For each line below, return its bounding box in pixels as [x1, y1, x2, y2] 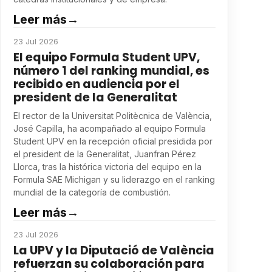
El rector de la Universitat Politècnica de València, [13, 110, 212, 121]
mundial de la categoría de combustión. [13, 187, 171, 197]
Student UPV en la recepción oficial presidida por [13, 136, 212, 146]
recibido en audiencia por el [13, 76, 180, 92]
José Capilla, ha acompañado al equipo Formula [13, 123, 206, 134]
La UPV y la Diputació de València [13, 242, 214, 259]
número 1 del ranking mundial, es [13, 63, 209, 79]
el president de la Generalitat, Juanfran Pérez [13, 149, 196, 159]
